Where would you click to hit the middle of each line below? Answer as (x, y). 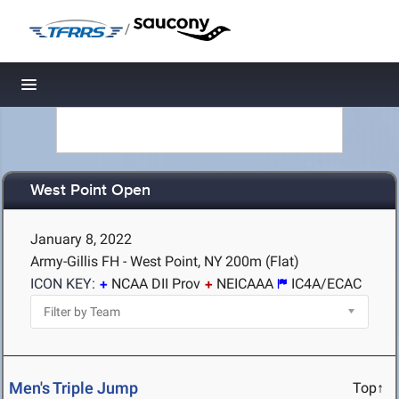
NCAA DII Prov (156, 284)
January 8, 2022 (81, 239)
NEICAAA (245, 284)
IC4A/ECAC (326, 284)
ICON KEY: (63, 284)
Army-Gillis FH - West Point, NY (126, 261)
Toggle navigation (90, 90)
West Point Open (90, 191)
